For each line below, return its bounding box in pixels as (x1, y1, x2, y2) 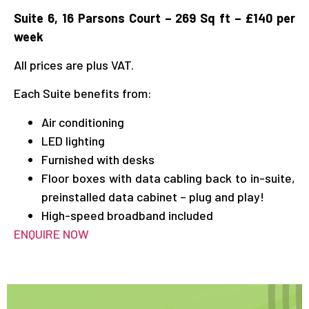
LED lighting (41, 132, 105, 148)
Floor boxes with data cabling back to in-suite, (41, 170, 295, 186)
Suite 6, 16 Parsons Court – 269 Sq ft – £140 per (14, 10, 295, 26)
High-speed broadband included (41, 207, 213, 223)
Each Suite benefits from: (14, 86, 152, 101)
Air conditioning (41, 114, 124, 130)
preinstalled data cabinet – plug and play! (41, 188, 264, 204)
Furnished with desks (41, 151, 154, 167)
